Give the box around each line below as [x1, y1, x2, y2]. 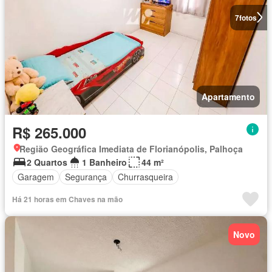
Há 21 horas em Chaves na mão [12, 193, 123, 205]
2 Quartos [27, 155, 67, 168]
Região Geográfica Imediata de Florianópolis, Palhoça [19, 142, 243, 155]
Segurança [65, 171, 107, 183]
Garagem [18, 171, 54, 183]
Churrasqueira [118, 171, 173, 183]
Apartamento [202, 90, 255, 103]
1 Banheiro [82, 155, 127, 168]
